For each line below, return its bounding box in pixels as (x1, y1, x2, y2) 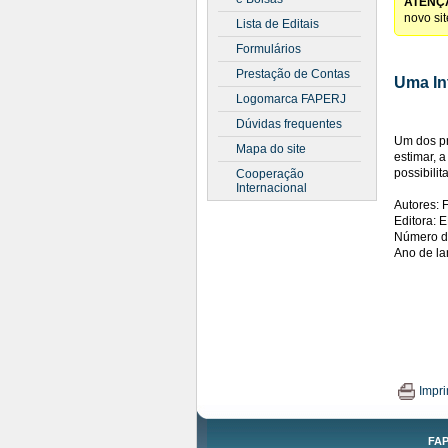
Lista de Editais (236, 17, 319, 31)
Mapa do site (236, 142, 306, 156)
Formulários (236, 42, 301, 56)
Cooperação (236, 167, 304, 181)
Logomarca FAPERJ (236, 92, 346, 106)
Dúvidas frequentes (236, 117, 342, 131)
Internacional (236, 181, 307, 195)
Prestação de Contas (236, 67, 350, 81)
